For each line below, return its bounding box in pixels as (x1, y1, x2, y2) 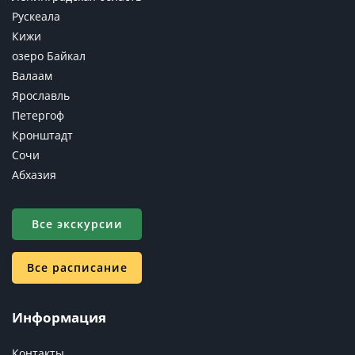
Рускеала (12, 9, 60, 25)
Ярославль (12, 88, 70, 104)
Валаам (12, 68, 52, 84)
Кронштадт (12, 128, 73, 143)
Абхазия (12, 167, 56, 183)
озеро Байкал (12, 48, 86, 64)
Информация (12, 308, 106, 327)
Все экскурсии (31, 216, 123, 232)
